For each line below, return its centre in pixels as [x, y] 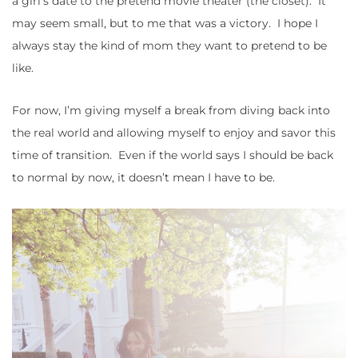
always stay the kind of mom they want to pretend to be [169, 46]
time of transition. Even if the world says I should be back [173, 155]
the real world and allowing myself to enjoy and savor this [174, 133]
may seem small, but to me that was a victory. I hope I [165, 24]
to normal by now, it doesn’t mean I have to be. [143, 178]
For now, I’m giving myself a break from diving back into [171, 111]
